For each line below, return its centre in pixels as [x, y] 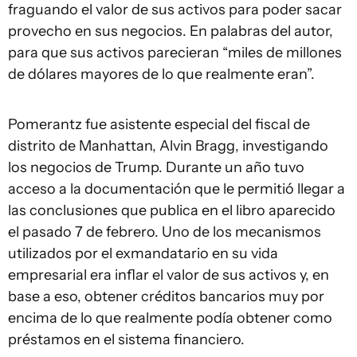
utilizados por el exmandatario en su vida [143, 253]
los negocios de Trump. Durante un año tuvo [156, 167]
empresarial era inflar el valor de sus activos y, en [169, 275]
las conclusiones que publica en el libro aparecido [172, 210]
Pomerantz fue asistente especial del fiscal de [159, 124]
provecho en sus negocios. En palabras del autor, [171, 31]
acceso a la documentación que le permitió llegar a [177, 189]
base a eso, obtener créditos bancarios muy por [166, 296]
